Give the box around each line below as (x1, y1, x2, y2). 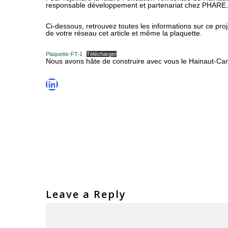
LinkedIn (45, 76, 91, 91)
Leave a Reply (46, 187, 126, 201)
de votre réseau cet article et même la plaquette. (46, 28, 202, 37)
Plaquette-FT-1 (46, 50, 82, 57)
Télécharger (87, 50, 117, 57)
